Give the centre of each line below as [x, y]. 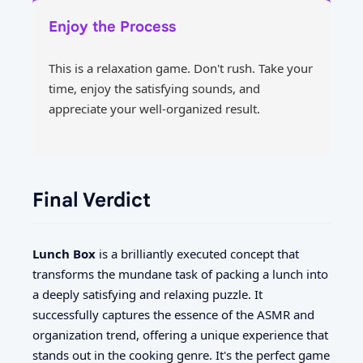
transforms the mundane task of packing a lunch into [180, 274]
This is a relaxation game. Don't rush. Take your [181, 68]
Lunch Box [64, 254]
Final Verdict [92, 200]
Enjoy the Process [112, 26]
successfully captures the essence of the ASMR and [173, 315]
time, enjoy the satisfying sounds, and [154, 89]
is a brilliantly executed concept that [197, 254]
